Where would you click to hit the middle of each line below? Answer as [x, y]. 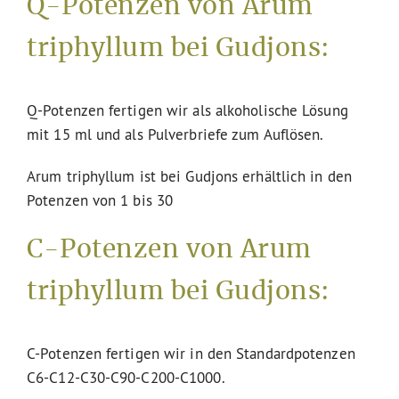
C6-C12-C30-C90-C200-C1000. [126, 377]
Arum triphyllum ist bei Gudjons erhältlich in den [189, 176]
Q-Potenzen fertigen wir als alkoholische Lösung [187, 110]
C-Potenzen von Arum [169, 251]
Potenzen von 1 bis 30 [100, 200]
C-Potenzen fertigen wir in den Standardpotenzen [191, 353]
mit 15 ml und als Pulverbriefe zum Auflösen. [175, 134]
